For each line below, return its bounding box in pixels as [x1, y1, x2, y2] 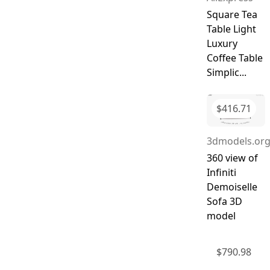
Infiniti [206, 166, 236, 180]
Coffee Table [206, 51, 263, 64]
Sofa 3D [206, 195, 242, 209]
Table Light [206, 22, 256, 36]
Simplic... [206, 65, 246, 79]
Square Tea [206, 7, 257, 21]
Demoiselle [206, 180, 257, 194]
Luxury [206, 36, 237, 50]
